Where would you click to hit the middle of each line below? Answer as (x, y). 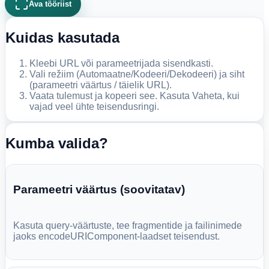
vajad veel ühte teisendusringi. (94, 106)
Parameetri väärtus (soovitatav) (99, 189)
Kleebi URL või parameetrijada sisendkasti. (121, 63)
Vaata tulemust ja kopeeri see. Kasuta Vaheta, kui (134, 95)
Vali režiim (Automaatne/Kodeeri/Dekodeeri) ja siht (137, 74)
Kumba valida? (57, 143)
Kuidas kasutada (62, 38)
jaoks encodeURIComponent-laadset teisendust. (117, 237)
